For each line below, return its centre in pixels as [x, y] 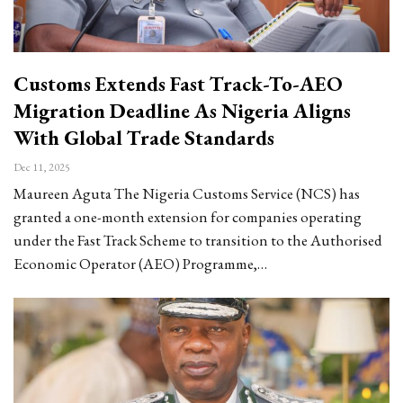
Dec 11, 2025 [42, 168]
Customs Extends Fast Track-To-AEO [178, 84]
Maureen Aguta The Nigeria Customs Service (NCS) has [187, 194]
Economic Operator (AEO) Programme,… [140, 264]
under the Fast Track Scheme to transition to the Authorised [198, 241]
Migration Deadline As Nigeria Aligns [182, 111]
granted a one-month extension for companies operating [188, 217]
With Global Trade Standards [144, 138]
